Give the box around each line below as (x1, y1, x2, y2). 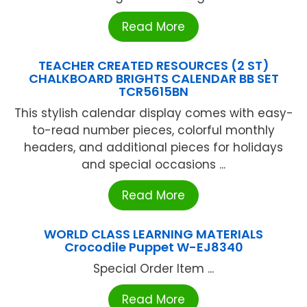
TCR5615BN (119, 83, 188, 101)
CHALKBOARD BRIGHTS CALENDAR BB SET (28, 70, 279, 88)
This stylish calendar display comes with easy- (14, 105, 293, 122)
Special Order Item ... (93, 260, 214, 278)
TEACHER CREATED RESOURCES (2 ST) (38, 57, 269, 75)
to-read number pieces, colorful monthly (32, 122, 275, 139)
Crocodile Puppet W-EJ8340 (64, 238, 243, 256)
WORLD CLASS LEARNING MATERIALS (44, 225, 263, 243)
